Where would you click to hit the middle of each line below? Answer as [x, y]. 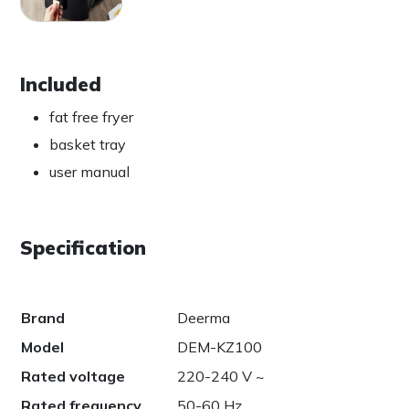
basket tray [88, 144]
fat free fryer [91, 116]
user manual [89, 171]
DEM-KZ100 [220, 346]
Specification [83, 247]
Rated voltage [73, 376]
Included [61, 84]
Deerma [204, 317]
